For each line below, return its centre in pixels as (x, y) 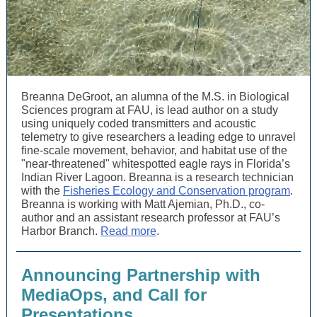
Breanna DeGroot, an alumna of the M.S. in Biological (155, 97)
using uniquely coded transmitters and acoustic (139, 123)
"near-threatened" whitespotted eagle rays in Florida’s (156, 164)
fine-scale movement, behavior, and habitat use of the (154, 150)
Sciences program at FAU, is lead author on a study (150, 110)
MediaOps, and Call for (114, 295)
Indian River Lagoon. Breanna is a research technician (157, 177)
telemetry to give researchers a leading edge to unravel (158, 137)
